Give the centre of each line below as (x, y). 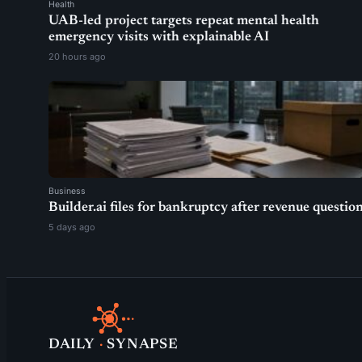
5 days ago (72, 227)
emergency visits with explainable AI (159, 38)
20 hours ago (77, 57)
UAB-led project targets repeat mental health (184, 21)
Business (67, 191)
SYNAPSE (143, 345)
